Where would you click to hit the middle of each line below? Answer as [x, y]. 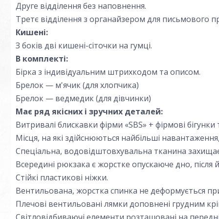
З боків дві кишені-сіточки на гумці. [84, 45]
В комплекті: [42, 59]
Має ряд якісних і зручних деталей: [89, 111]
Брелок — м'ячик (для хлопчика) [77, 85]
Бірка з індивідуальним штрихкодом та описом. [108, 72]
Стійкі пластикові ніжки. [62, 177]
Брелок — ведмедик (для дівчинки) [83, 98]
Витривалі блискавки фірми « [72, 125]
